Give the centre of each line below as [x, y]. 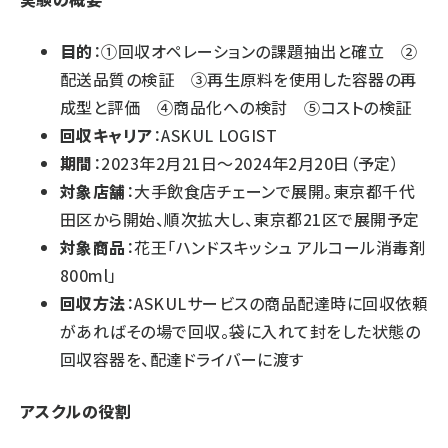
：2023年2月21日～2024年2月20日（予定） [246, 162]
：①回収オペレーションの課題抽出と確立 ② [255, 50]
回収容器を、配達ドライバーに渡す [182, 358]
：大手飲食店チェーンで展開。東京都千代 [270, 190]
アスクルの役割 [76, 410]
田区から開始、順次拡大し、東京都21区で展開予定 [240, 218]
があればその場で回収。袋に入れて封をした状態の [240, 330]
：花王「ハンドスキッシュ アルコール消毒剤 [275, 246]
